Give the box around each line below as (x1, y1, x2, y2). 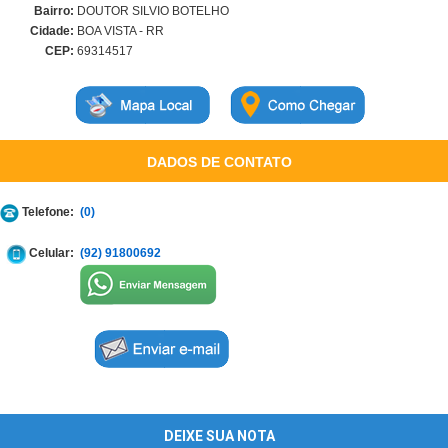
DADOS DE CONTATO (146, 154, 292, 170)
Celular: (26, 246, 74, 260)
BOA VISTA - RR (74, 24, 164, 38)
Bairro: (34, 4, 74, 18)
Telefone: (19, 205, 74, 219)
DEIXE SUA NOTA (164, 428, 275, 444)
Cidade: (30, 24, 74, 38)
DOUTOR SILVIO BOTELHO (74, 4, 229, 18)
